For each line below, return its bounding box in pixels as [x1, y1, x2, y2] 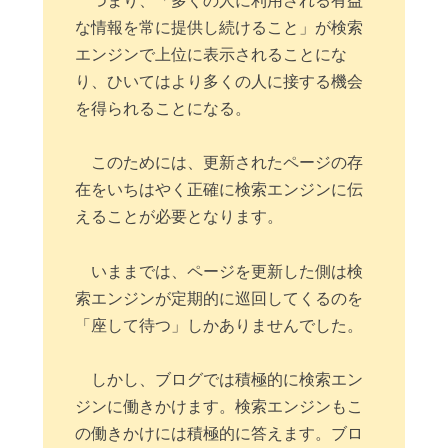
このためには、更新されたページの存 [91, 154, 364, 172]
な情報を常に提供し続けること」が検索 [75, 18, 364, 36]
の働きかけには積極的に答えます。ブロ [75, 425, 364, 443]
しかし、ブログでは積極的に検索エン [91, 371, 364, 389]
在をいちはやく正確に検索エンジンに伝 [75, 181, 364, 199]
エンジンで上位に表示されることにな [75, 45, 348, 63]
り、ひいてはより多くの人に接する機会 [75, 72, 364, 90]
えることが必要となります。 [75, 208, 284, 226]
